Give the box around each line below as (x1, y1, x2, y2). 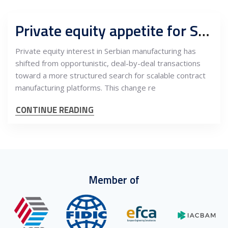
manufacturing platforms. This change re (15, 82, 156, 93)
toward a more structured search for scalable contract (15, 70, 206, 80)
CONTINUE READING (16, 103, 94, 117)
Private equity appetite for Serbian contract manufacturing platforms (198, 19, 210, 42)
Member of (89, 172, 139, 188)
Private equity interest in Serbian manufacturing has (15, 46, 196, 56)
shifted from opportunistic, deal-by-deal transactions (15, 58, 201, 68)
